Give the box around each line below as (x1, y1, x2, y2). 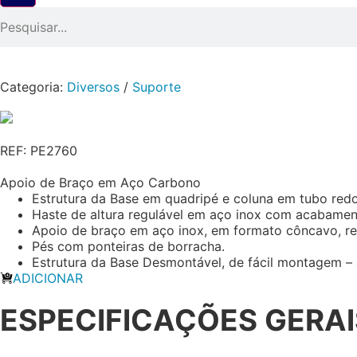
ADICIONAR (13, 270, 83, 286)
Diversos (67, 79, 120, 95)
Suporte (132, 79, 181, 95)
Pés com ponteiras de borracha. (32, 238, 225, 254)
